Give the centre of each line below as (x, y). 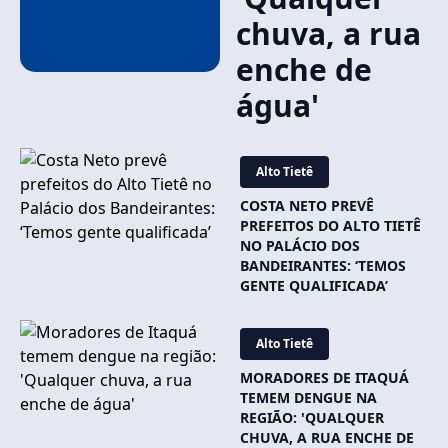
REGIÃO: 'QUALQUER (312, 417)
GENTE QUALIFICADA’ (314, 285)
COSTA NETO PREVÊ (307, 205)
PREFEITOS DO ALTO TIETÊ (330, 225)
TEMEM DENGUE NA (308, 397)
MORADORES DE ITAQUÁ (324, 377)
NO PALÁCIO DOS (300, 245)
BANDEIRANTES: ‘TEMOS (323, 265)
